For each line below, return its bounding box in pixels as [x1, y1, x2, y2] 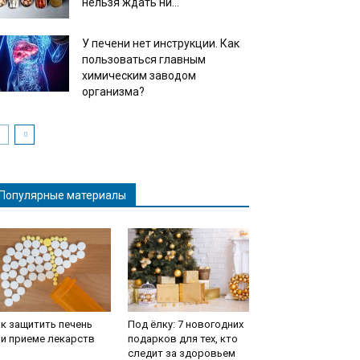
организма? [82, 85, 145, 98]
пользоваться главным [82, 53, 206, 66]
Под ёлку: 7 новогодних [127, 318, 243, 330]
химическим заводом [82, 69, 196, 82]
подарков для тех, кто [127, 333, 238, 345]
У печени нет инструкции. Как [82, 37, 239, 50]
